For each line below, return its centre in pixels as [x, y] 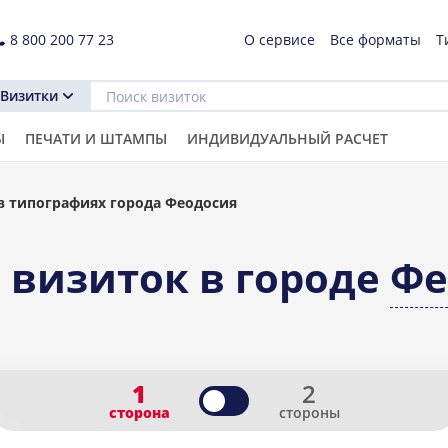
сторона [139, 412]
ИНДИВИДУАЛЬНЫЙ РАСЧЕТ [287, 138]
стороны [309, 412]
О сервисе [279, 39]
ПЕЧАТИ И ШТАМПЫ [96, 138]
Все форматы [375, 39]
